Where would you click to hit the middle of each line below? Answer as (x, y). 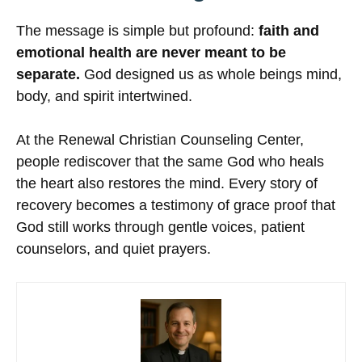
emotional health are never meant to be (151, 53)
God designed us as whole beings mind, (211, 75)
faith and (289, 31)
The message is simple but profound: (137, 31)
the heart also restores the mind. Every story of (167, 184)
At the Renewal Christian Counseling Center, (160, 140)
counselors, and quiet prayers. (114, 249)
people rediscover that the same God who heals (170, 162)
